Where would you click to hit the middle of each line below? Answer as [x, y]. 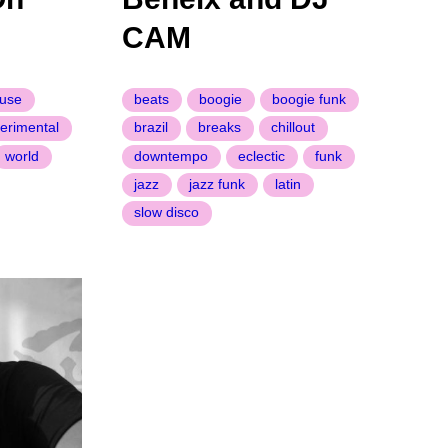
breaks [220, 127]
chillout [293, 127]
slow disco [167, 212]
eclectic [262, 155]
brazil [151, 127]
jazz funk [217, 183]
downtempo [171, 155]
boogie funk [309, 98]
